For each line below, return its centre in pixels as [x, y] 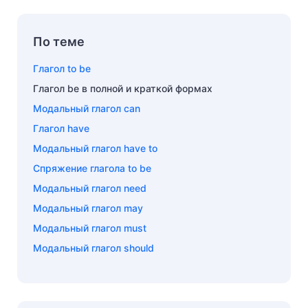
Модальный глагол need [90, 188]
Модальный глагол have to [95, 148]
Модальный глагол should [93, 247]
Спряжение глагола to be [92, 168]
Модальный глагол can [87, 108]
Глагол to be [62, 68]
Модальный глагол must [90, 228]
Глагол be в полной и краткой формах [123, 88]
